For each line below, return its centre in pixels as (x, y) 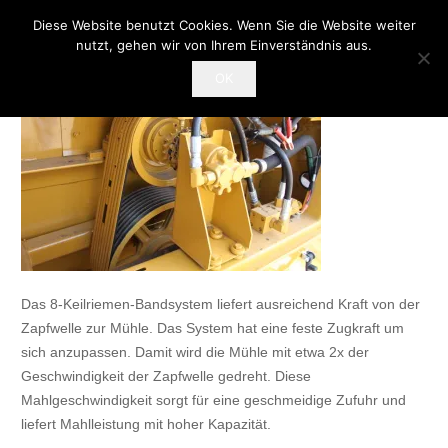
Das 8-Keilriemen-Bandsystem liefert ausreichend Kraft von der (220, 304)
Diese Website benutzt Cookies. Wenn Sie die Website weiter (224, 25)
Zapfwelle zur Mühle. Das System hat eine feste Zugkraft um (212, 328)
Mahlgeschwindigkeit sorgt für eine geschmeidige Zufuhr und (213, 400)
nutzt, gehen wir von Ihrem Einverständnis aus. (224, 45)
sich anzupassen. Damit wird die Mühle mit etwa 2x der (195, 352)
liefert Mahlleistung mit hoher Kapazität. (146, 424)
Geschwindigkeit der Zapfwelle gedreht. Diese (166, 376)
